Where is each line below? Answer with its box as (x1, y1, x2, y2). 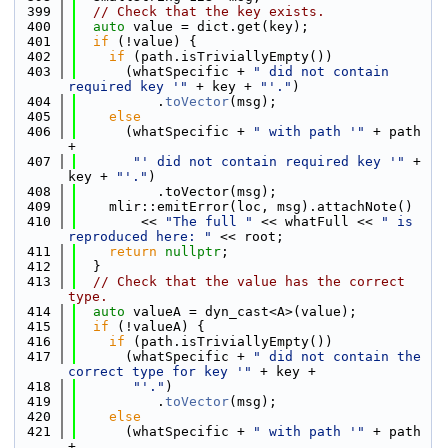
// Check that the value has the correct (93, 274, 405, 289)
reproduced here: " (68, 229, 212, 244)
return (109, 244, 157, 259)
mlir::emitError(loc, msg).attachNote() (77, 199, 413, 214)
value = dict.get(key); (125, 19, 309, 34)
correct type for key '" (68, 364, 252, 379)
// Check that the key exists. (93, 4, 325, 19)
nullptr (165, 244, 221, 259)
